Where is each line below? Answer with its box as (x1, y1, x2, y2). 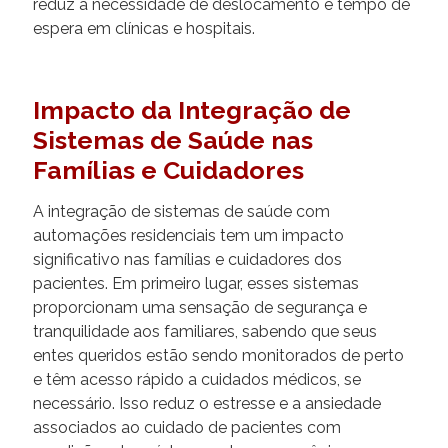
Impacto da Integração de (33, 94, 351, 125)
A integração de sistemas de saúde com (33, 201, 330, 221)
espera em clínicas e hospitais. (33, 18, 255, 38)
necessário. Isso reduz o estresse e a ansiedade (33, 393, 381, 413)
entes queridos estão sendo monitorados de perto (33, 345, 404, 365)
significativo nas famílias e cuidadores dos (33, 249, 342, 269)
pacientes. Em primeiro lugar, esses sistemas (33, 273, 359, 293)
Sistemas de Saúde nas (33, 124, 313, 155)
